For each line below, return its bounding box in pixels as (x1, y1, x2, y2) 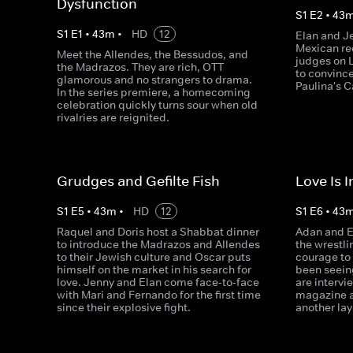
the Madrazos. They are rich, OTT (57, 60, 224, 74)
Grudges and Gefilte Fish (57, 173, 220, 190)
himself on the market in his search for (57, 262, 251, 277)
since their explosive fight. (57, 300, 191, 314)
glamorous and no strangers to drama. (57, 72, 252, 87)
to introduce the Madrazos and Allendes (57, 237, 260, 251)
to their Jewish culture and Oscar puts (57, 250, 251, 264)
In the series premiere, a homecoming (57, 85, 251, 99)
